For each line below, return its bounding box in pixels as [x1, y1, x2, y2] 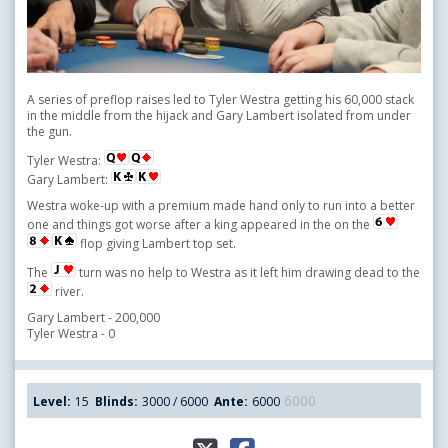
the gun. [27, 122, 72, 140]
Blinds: [95, 392, 138, 410]
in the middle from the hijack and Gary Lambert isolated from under [27, 106, 411, 124]
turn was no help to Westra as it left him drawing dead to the [76, 263, 420, 281]
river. [52, 282, 84, 300]
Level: [33, 392, 71, 410]
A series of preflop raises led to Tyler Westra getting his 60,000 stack [27, 90, 414, 108]
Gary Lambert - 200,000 [27, 308, 160, 326]
